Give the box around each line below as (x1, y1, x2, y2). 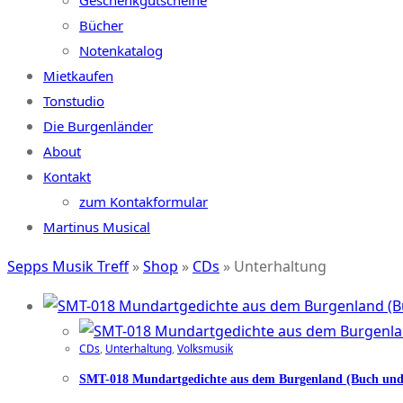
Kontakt (43, 167, 91, 185)
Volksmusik (177, 341, 233, 356)
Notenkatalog (79, 41, 163, 59)
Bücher (79, 16, 123, 34)
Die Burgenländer (43, 117, 153, 135)
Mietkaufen (43, 67, 113, 85)
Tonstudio (43, 92, 104, 110)
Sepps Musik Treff (7, 256, 129, 276)
